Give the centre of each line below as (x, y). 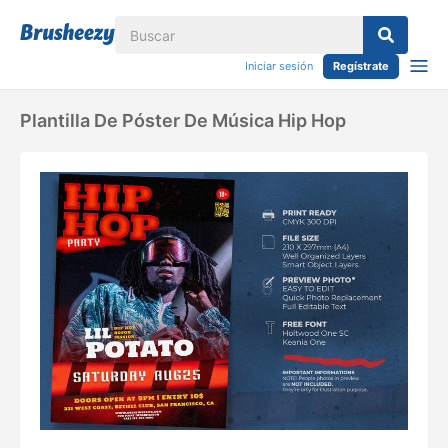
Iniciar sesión (279, 66)
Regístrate (361, 66)
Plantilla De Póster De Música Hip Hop (183, 120)
